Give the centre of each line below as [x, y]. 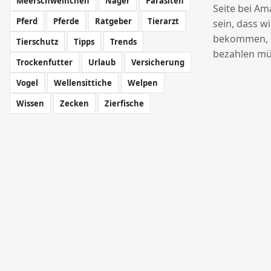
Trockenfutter [44, 62]
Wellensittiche [83, 83]
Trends [123, 42]
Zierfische [124, 103]
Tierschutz [37, 42]
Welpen [143, 83]
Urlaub [102, 62]
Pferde [66, 21]
